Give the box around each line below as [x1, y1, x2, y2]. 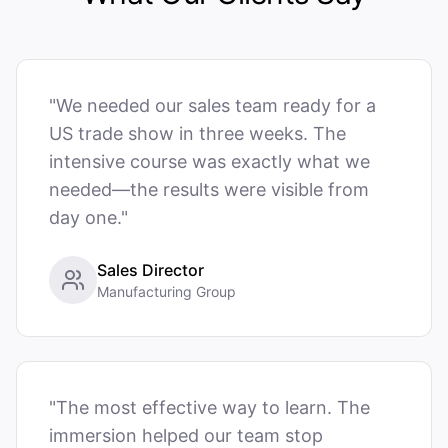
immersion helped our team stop [49, 425, 323, 446]
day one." [49, 207, 128, 228]
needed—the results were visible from [49, 179, 369, 200]
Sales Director [97, 260, 204, 280]
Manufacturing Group [97, 283, 236, 300]
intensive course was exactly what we [49, 151, 370, 172]
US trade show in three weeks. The [49, 123, 346, 144]
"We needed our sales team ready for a [49, 95, 376, 116]
